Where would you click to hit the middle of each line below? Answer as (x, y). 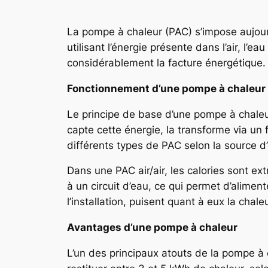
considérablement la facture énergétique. (166, 63)
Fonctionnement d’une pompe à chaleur (166, 88)
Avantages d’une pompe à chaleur (152, 228)
